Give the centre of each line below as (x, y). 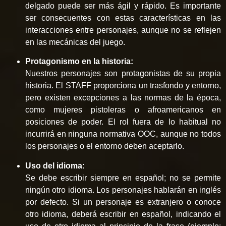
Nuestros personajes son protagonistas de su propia (123, 74)
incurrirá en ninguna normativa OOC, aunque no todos (123, 134)
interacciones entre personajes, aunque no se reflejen (123, 30)
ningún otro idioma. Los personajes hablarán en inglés (123, 190)
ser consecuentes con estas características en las (123, 18)
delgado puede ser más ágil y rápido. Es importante (123, 6)
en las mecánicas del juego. (75, 42)
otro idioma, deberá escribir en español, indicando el (123, 214)
